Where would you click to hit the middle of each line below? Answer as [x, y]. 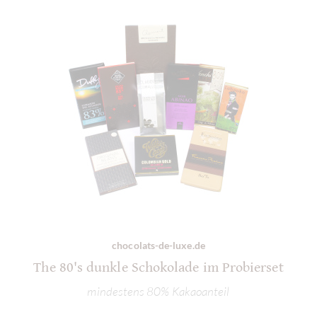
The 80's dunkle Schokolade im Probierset [158, 268]
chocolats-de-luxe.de [158, 246]
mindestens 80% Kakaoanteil [158, 291]
